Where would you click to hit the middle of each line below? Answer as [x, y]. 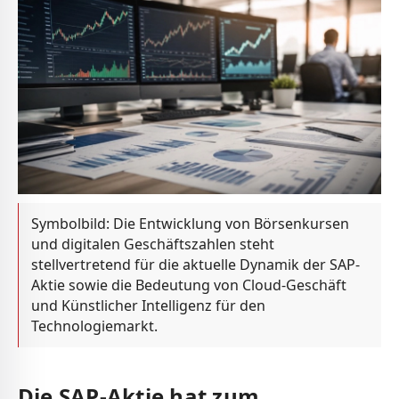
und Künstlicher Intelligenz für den [148, 306]
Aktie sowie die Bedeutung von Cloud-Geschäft [189, 285]
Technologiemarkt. [94, 326]
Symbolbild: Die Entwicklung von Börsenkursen [190, 224]
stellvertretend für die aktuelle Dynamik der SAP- [195, 265]
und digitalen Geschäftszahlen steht [153, 244]
